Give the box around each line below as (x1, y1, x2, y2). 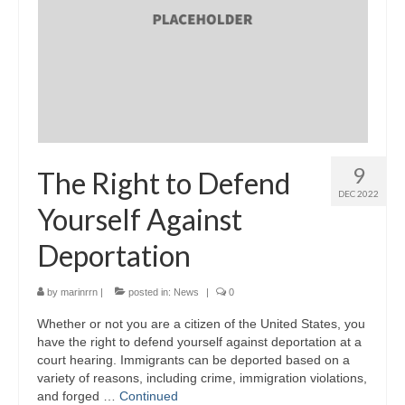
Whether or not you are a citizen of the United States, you (37, 316, 365, 332)
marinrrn (61, 287, 98, 298)
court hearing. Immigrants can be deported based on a (37, 353, 350, 368)
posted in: (126, 287, 174, 298)
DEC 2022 (338, 188, 379, 200)
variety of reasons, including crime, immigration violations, (37, 371, 367, 386)
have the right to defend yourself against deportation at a (37, 334, 362, 350)
